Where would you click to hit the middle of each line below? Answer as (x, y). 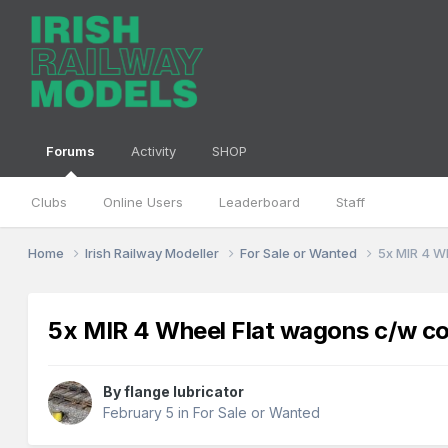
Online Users (143, 202)
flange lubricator (184, 392)
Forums (71, 151)
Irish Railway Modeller (154, 252)
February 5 (139, 413)
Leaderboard (260, 202)
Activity (154, 151)
